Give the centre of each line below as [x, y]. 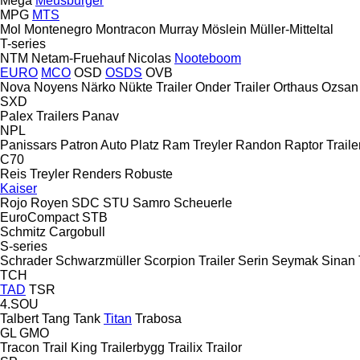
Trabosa [158, 318]
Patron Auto [94, 145]
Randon [258, 145]
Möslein [224, 29]
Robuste [149, 174]
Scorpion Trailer [189, 260]
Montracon [126, 29]
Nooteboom [208, 58]
